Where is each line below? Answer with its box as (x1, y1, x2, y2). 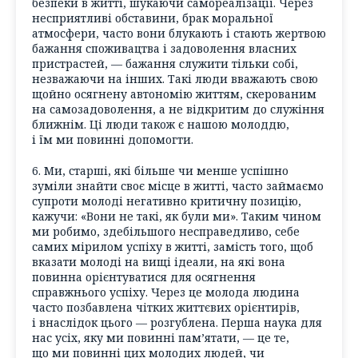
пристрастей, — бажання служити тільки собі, (32, 56, 298, 72)
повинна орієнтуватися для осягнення (32, 268, 256, 284)
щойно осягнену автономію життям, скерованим (32, 86, 316, 102)
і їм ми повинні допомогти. (32, 132, 193, 148)
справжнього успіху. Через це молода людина (32, 284, 300, 300)
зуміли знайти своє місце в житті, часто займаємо (32, 177, 324, 193)
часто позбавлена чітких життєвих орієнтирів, (32, 299, 300, 315)
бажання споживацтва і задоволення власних (32, 41, 296, 57)
